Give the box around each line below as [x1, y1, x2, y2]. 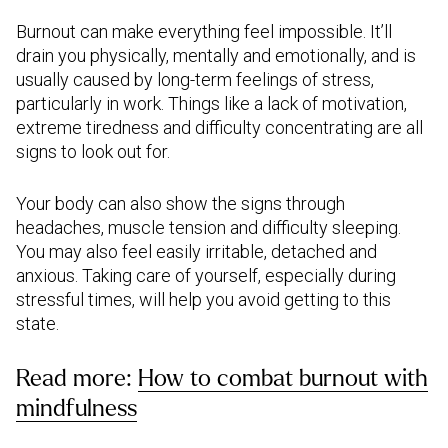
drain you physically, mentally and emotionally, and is [16, 45, 416, 66]
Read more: [16, 366, 138, 391]
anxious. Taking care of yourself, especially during [16, 265, 396, 286]
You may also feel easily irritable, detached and [16, 241, 377, 262]
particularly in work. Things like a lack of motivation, [16, 93, 407, 114]
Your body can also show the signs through [16, 193, 345, 214]
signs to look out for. [16, 141, 170, 162]
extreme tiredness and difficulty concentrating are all [16, 117, 423, 138]
